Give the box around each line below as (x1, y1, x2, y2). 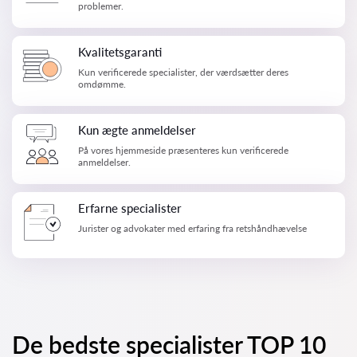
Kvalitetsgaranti (78, 45, 162, 59)
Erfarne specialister (78, 201, 182, 215)
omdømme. (78, 78, 126, 90)
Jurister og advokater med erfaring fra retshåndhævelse (78, 222, 307, 234)
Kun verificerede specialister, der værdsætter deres (78, 66, 288, 78)
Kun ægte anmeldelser (78, 123, 196, 137)
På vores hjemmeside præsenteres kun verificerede (78, 144, 288, 156)
